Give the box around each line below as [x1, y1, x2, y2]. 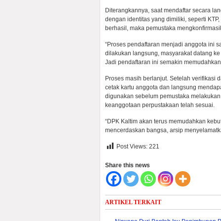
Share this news [105, 162, 150, 169]
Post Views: [116, 143, 147, 150]
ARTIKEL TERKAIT [105, 199, 161, 206]
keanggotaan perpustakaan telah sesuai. [105, 102, 215, 109]
